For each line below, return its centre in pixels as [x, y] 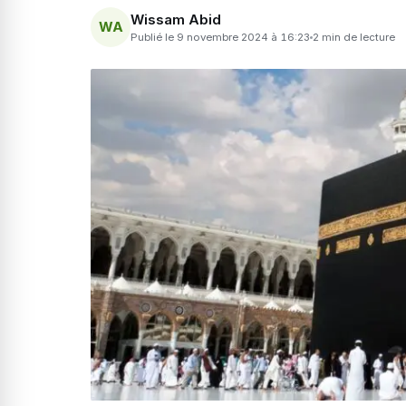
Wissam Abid [176, 19]
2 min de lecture [354, 37]
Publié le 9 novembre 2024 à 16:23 [220, 37]
